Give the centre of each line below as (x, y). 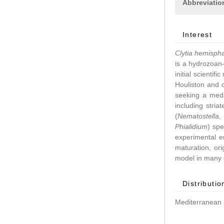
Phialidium (191, 127)
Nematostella (198, 116)
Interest (197, 35)
